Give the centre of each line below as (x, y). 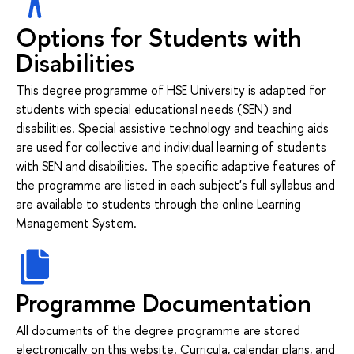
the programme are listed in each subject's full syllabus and (175, 185)
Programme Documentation (164, 303)
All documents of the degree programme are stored (158, 331)
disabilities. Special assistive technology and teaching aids (172, 128)
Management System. (76, 222)
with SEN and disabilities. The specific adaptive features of (176, 166)
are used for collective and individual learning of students (171, 147)
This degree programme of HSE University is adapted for (171, 90)
